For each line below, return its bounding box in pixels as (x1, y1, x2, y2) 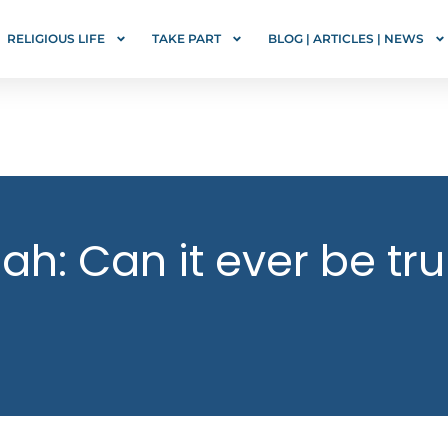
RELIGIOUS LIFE (7, 31, 105, 46)
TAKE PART (152, 31, 221, 46)
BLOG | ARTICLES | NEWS (268, 31, 424, 46)
